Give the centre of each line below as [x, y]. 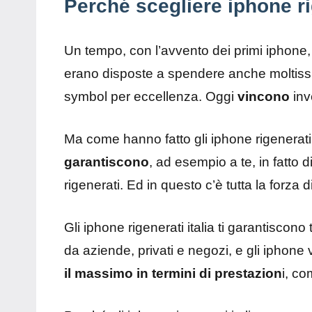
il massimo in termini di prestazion [173, 274]
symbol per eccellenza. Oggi [151, 97]
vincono [265, 97]
